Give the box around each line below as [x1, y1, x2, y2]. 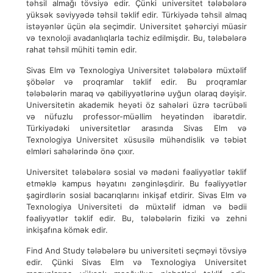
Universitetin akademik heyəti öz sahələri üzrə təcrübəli [26, 100, 247, 110]
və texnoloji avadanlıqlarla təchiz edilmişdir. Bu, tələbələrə [26, 33, 247, 43]
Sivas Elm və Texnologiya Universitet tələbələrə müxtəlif [26, 65, 247, 75]
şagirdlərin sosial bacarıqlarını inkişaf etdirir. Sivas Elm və [26, 190, 247, 200]
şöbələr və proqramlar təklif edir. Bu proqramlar [26, 77, 247, 87]
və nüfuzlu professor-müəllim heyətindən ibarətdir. [26, 112, 247, 121]
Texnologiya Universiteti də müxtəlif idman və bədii [26, 202, 247, 211]
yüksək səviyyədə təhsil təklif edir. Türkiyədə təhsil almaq [26, 10, 247, 19]
